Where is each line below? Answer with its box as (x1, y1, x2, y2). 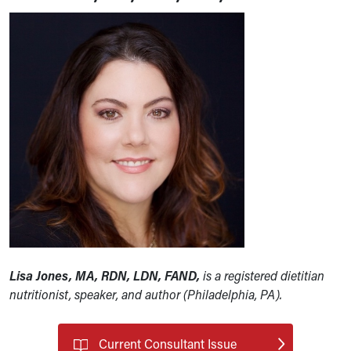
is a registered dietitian (200, 267, 324, 284)
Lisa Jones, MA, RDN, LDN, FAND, (9, 267, 200, 284)
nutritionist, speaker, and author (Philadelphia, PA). (9, 286, 282, 303)
